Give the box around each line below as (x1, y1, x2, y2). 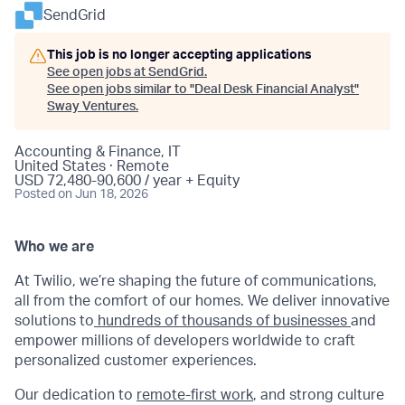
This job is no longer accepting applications (47, 49, 312, 61)
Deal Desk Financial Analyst (194, 83, 354, 96)
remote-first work (137, 388, 253, 402)
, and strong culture (253, 388, 384, 402)
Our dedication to (14, 388, 137, 402)
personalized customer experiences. (14, 353, 257, 368)
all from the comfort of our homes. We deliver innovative (14, 294, 390, 308)
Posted (14, 188, 55, 201)
